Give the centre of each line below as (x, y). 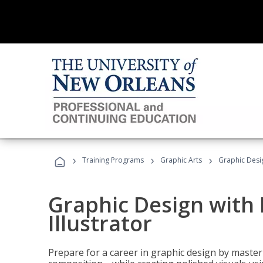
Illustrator (100, 223)
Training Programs (113, 160)
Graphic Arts (181, 160)
